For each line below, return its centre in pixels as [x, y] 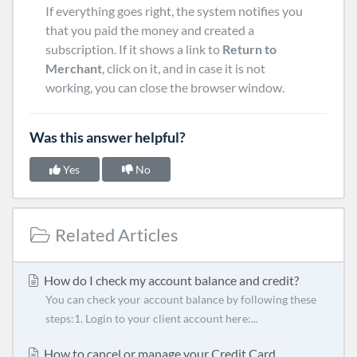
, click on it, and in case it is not [184, 68]
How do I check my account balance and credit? [170, 280]
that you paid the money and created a [150, 29]
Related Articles [115, 234]
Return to [249, 49]
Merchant [74, 68]
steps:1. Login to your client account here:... [152, 318]
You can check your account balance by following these [181, 299]
